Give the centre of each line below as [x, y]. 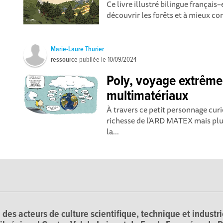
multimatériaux [148, 97]
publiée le [93, 60]
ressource [64, 60]
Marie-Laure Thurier [78, 49]
